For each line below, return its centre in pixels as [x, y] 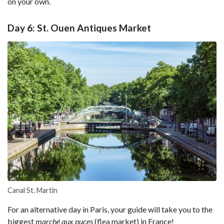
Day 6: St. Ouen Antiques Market [79, 28]
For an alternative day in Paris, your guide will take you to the [110, 209]
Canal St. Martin [32, 190]
